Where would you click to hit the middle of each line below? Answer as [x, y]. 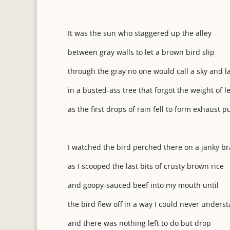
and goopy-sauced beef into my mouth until [143, 185]
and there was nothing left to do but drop [139, 223]
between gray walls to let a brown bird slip [141, 52]
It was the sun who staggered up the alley [140, 33]
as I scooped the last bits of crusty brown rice [146, 166]
